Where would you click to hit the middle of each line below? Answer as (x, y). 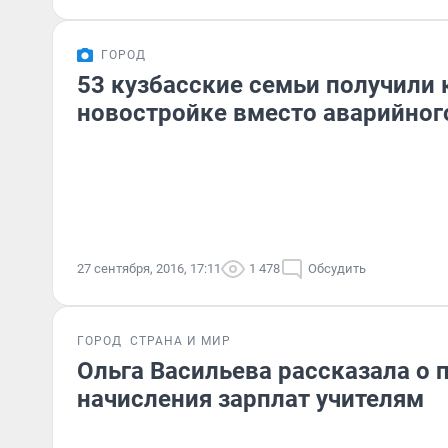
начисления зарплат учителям (250, 399)
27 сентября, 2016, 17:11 (149, 268)
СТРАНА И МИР (180, 341)
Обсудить (337, 268)
